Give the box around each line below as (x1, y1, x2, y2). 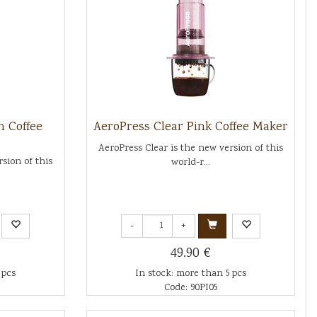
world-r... (171, 156, 210, 170)
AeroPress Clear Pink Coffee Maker (93, 118, 288, 137)
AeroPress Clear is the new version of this (98, 142, 283, 156)
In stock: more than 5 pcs (134, 267, 246, 281)
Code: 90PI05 (163, 281, 217, 295)
